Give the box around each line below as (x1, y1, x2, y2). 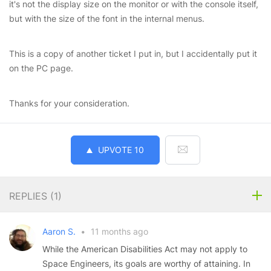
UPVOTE (98, 145, 132, 155)
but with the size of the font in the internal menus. (9, 13, 204, 24)
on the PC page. (9, 63, 73, 73)
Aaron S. (42, 226, 78, 237)
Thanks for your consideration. (9, 98, 129, 108)
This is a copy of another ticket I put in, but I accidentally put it (9, 48, 257, 59)
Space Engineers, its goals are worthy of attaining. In (42, 258, 250, 269)
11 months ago (88, 226, 148, 237)
